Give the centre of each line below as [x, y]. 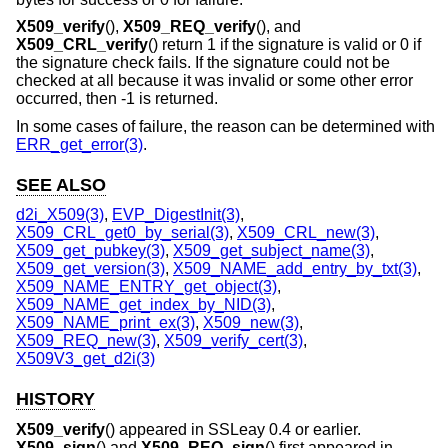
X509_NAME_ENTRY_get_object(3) [146, 287]
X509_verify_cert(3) [233, 341]
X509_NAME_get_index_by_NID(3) [143, 305]
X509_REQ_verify [189, 27]
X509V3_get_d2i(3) [85, 359]
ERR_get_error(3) [79, 144]
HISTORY [55, 399]
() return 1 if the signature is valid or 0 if [284, 45]
